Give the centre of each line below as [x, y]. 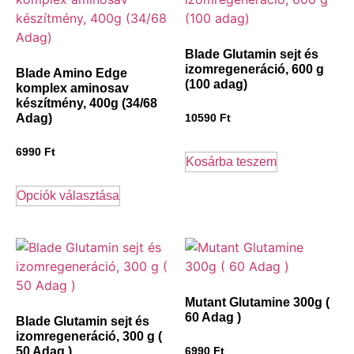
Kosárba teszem [231, 161]
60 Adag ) [213, 317]
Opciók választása [68, 195]
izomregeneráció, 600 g [254, 69]
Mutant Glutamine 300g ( [257, 302]
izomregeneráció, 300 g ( [89, 336]
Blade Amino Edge [72, 73]
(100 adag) [216, 84]
